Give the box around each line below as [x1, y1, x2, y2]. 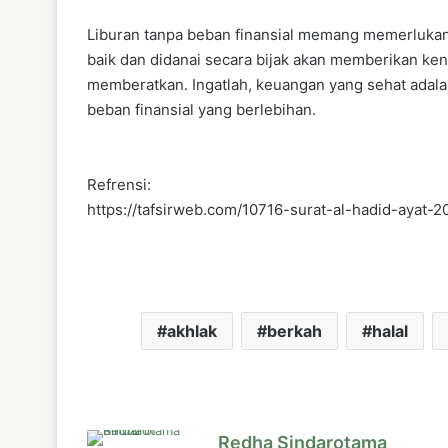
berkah [266, 320, 322, 341]
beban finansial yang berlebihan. [87, 99, 316, 119]
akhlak [166, 320, 217, 341]
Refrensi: [87, 174, 151, 194]
